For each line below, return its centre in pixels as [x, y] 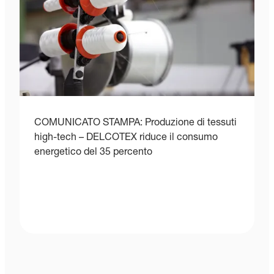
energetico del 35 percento [93, 153]
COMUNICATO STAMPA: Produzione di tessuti [135, 123]
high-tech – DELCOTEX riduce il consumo [126, 138]
